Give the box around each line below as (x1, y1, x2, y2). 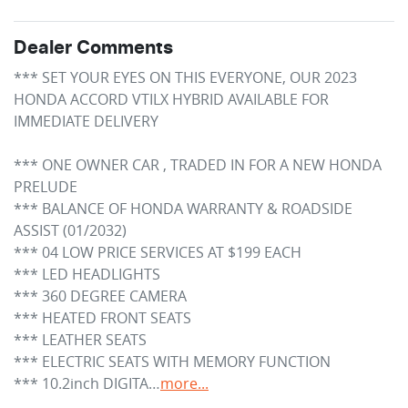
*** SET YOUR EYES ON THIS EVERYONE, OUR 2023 (14, 67, 357, 88)
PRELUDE (14, 177, 77, 198)
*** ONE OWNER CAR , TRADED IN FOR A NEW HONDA (14, 155, 382, 176)
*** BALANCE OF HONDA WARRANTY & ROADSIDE (14, 199, 352, 219)
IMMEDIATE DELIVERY (14, 111, 158, 132)
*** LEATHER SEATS (14, 330, 147, 351)
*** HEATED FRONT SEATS (14, 308, 191, 329)
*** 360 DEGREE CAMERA (14, 286, 187, 307)
